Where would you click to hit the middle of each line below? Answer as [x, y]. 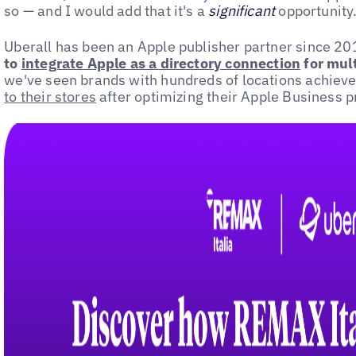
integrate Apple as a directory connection [161, 63]
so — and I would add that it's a [106, 11]
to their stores [50, 96]
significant [242, 11]
